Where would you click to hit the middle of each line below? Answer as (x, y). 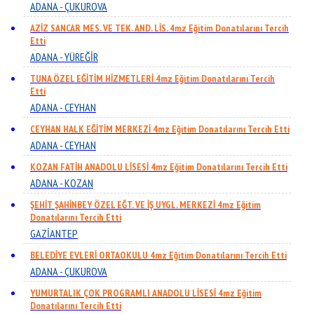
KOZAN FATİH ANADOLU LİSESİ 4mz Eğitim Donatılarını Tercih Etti (159, 167)
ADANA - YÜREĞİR (64, 57)
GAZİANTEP (54, 233)
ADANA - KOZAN (62, 183)
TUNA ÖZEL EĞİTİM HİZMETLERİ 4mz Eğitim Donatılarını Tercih (152, 78)
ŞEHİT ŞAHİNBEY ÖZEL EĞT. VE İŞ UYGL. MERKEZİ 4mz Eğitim (145, 205)
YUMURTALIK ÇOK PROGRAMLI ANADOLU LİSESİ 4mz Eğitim (146, 293)
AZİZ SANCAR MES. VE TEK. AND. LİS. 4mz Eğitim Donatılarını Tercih (159, 28)
